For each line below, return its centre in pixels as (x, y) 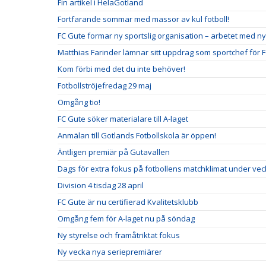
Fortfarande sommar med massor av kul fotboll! (143, 19)
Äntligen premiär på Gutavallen (114, 152)
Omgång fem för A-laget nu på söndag (126, 219)
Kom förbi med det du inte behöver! (121, 69)
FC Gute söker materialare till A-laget (123, 119)
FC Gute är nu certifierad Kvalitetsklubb (128, 202)
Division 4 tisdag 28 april (101, 186)
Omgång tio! (79, 102)
